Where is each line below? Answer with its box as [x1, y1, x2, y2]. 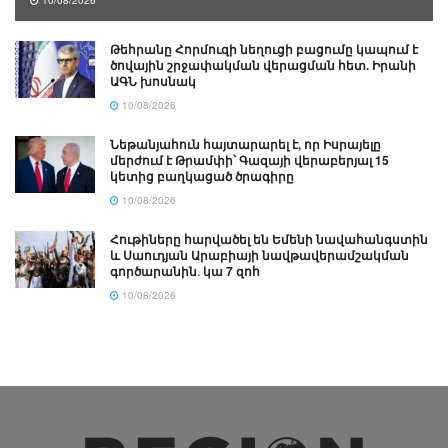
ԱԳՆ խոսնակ [110, 72, 196, 91]
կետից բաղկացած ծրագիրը [110, 167, 294, 186]
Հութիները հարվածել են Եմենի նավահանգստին [110, 230, 428, 249]
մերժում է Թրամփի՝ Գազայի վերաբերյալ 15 [110, 151, 389, 170]
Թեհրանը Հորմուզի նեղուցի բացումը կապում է [110, 40, 418, 59]
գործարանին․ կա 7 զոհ [110, 262, 260, 281]
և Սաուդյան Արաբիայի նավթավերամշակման [110, 246, 409, 265]
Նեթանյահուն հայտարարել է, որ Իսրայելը [110, 135, 381, 154]
